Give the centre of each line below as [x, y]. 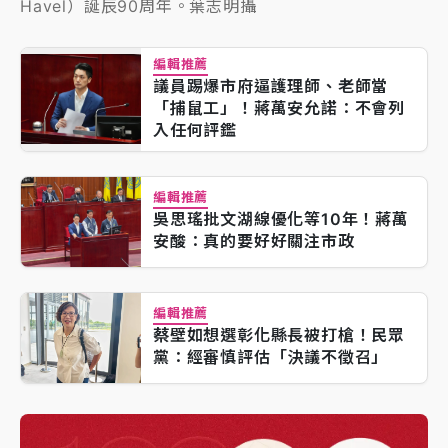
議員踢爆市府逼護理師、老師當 [271, 85]
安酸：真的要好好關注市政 [254, 240]
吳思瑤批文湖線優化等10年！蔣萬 [281, 218]
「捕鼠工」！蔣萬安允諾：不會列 [279, 107]
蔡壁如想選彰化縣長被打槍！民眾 [279, 334]
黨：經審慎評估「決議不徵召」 [271, 356]
